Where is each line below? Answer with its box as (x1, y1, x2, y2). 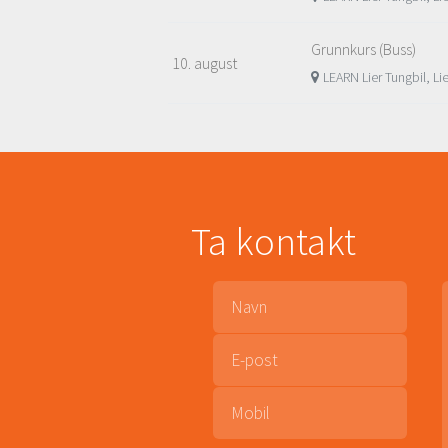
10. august (172, 53, 237, 74)
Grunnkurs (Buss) (311, 39, 416, 60)
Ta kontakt (190, 217, 356, 267)
